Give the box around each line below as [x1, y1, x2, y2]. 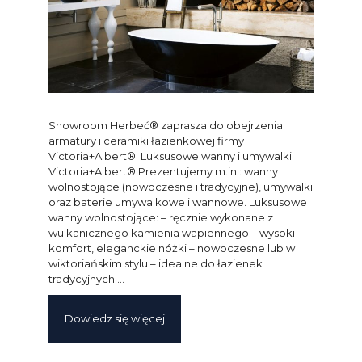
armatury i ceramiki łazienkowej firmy [48, 134, 244, 148]
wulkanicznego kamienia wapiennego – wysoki [48, 226, 295, 240]
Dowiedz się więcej [65, 312, 165, 326]
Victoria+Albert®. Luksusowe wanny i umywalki [48, 149, 292, 163]
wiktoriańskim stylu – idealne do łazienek [48, 257, 263, 271]
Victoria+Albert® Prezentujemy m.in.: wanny [48, 165, 278, 179]
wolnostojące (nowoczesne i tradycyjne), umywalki [48, 180, 313, 194]
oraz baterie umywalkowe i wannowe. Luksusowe [48, 196, 307, 209]
